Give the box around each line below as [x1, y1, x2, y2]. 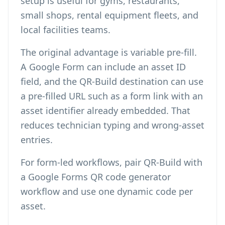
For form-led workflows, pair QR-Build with [21, 156, 202, 168]
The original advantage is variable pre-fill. [21, 46, 197, 58]
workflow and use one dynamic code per [21, 185, 193, 197]
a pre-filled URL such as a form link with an [21, 90, 203, 102]
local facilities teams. [21, 24, 110, 36]
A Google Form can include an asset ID [21, 61, 186, 73]
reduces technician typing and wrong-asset [21, 119, 204, 131]
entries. [21, 134, 53, 146]
